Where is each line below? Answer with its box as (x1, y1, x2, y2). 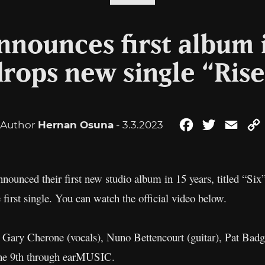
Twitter (218, 119, 251, 130)
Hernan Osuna (38, 119, 114, 131)
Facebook (195, 119, 242, 130)
